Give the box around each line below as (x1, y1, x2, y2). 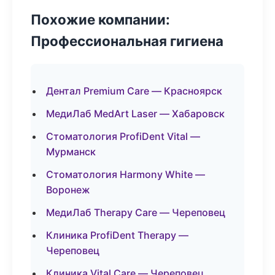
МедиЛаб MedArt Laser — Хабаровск (46, 107, 225, 120)
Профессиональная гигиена (31, 33, 223, 49)
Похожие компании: (31, 11, 170, 28)
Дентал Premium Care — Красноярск (46, 85, 222, 97)
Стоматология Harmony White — (46, 168, 205, 180)
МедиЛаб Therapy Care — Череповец (46, 206, 225, 219)
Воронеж (46, 184, 90, 196)
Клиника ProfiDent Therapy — (46, 229, 188, 241)
